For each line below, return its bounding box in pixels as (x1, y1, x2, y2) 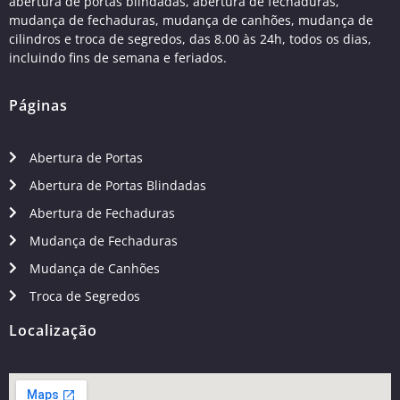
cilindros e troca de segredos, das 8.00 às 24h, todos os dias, (9, 30, 371, 48)
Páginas (9, 95, 68, 115)
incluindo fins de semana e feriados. (9, 49, 227, 67)
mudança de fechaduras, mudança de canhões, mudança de (9, 12, 373, 29)
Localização (9, 320, 97, 340)
